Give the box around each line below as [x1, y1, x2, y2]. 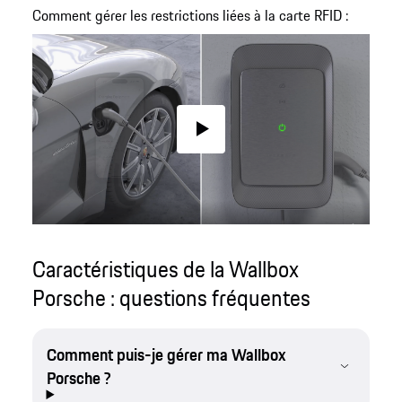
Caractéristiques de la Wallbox [31, 252, 299, 286]
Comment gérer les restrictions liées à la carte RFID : [31, 4, 348, 27]
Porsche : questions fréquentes [31, 281, 310, 315]
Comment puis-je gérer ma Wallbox [46, 342, 286, 368]
